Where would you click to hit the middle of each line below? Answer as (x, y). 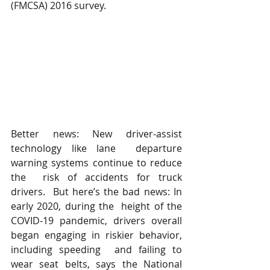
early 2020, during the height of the (96, 206)
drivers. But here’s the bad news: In (96, 192)
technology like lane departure (96, 149)
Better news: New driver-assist (96, 134)
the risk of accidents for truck (96, 177)
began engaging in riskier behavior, (96, 235)
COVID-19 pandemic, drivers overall (96, 221)
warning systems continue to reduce (96, 163)
